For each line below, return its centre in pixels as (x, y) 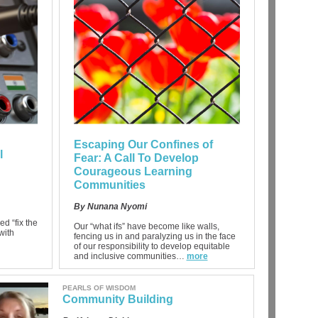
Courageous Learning (133, 171)
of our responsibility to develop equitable (152, 246)
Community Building (117, 299)
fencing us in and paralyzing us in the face (154, 236)
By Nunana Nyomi (110, 207)
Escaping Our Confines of (143, 144)
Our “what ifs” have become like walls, (146, 226)
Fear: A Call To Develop (136, 158)
